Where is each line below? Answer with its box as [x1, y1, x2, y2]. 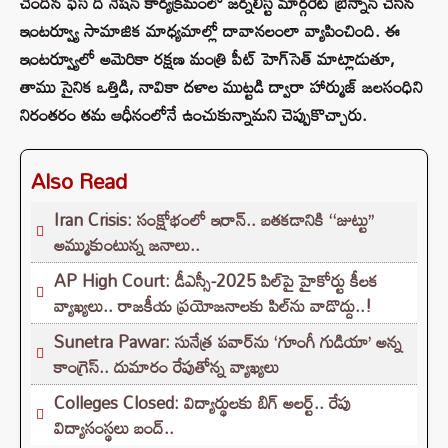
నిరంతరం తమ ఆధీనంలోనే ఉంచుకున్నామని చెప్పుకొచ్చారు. [20, 98, 367, 132]
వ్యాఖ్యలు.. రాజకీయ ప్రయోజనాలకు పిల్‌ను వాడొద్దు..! [54, 289, 372, 323]
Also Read [31, 160, 127, 203]
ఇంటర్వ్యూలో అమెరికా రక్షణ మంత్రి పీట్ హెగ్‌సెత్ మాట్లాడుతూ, [20, 42, 395, 76]
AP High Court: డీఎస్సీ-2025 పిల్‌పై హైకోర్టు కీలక [54, 264, 378, 298]
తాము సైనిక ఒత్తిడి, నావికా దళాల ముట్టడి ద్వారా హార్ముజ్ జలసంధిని [20, 70, 423, 104]
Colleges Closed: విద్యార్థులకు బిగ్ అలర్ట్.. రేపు [54, 386, 351, 420]
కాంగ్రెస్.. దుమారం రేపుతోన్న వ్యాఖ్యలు [54, 350, 279, 384]
